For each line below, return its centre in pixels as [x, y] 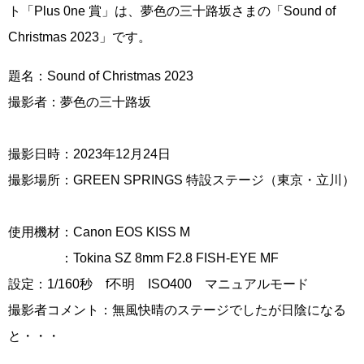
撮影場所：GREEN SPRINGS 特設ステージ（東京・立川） [182, 180]
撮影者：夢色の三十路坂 [80, 102]
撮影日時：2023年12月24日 [89, 154]
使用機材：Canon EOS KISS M [99, 232]
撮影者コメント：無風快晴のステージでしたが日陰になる [177, 310]
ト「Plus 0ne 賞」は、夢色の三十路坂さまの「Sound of [172, 11]
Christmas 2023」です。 [80, 37]
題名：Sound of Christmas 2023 [101, 76]
